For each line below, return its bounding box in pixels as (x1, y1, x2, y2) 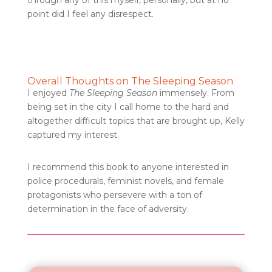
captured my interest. (27, 129, 119, 140)
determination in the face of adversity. (27, 203, 189, 214)
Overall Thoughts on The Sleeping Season (27, 75, 233, 87)
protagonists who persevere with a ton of (27, 189, 202, 200)
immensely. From (157, 87, 234, 98)
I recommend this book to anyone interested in (27, 161, 229, 172)
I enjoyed (27, 87, 69, 98)
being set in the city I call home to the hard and (27, 101, 229, 112)
